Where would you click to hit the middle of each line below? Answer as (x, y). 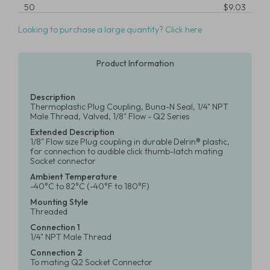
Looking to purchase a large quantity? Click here (110, 30)
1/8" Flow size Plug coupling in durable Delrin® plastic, (130, 142)
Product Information (135, 63)
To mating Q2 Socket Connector (91, 262)
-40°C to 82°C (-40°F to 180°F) (90, 186)
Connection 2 (56, 253)
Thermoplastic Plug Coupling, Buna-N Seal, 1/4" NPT (129, 107)
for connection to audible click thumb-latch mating (127, 151)
